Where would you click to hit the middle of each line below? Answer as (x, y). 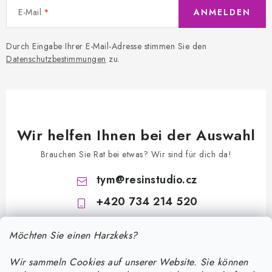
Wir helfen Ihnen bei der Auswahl (136, 135)
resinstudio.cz (161, 179)
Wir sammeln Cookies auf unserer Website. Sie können (129, 262)
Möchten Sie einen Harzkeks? (73, 235)
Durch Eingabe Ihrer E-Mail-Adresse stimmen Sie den (106, 46)
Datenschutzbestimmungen (56, 59)
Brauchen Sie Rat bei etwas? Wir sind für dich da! (136, 154)
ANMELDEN (222, 12)
